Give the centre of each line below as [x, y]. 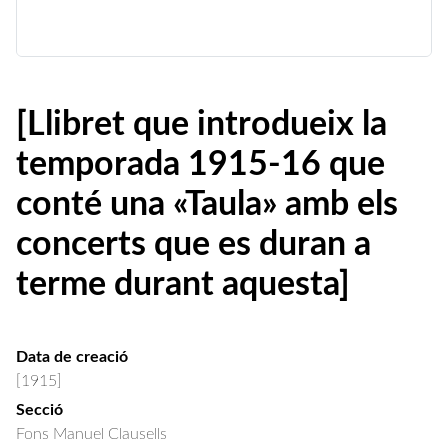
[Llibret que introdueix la [201, 125]
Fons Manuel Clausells [91, 434]
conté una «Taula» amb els [207, 205]
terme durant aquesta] [183, 285]
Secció [39, 410]
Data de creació [72, 357]
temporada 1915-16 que [200, 165]
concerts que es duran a [193, 245]
